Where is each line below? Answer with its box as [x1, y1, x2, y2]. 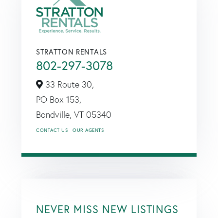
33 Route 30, [43, 78, 94, 90]
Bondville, [36, 109, 74, 120]
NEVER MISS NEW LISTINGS [36, 201, 179, 216]
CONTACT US [36, 127, 68, 133]
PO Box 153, [36, 93, 81, 105]
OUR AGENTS [73, 127, 104, 133]
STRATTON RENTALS [36, 46, 107, 56]
